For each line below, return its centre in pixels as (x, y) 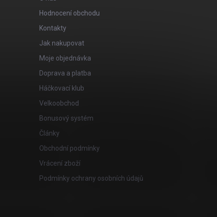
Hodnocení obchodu (69, 13)
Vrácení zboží (60, 163)
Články (49, 133)
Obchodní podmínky (69, 148)
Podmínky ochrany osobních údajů (91, 178)
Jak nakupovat (62, 43)
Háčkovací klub (62, 88)
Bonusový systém (66, 118)
